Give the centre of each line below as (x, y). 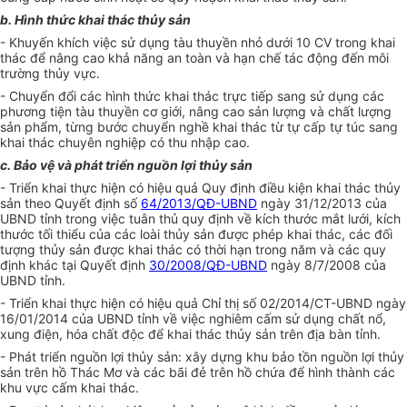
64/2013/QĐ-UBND (199, 203)
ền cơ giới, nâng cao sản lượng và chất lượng (258, 112)
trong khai (365, 43)
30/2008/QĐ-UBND (208, 265)
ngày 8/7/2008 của (327, 265)
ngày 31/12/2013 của (322, 203)
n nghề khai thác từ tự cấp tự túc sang (283, 127)
